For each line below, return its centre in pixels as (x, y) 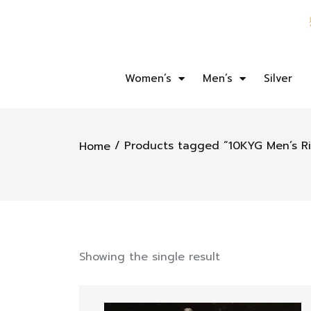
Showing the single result (150, 257)
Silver (278, 79)
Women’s (148, 79)
